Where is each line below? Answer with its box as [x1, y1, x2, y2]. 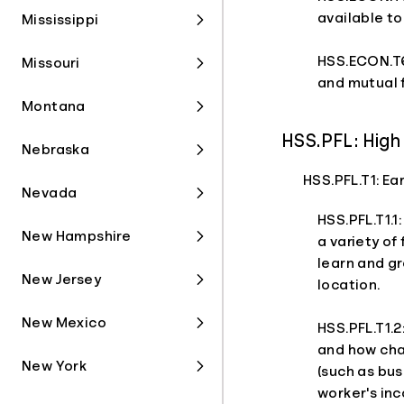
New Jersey [22, 272, 101, 287]
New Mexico [22, 316, 106, 330]
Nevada [22, 186, 78, 200]
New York [22, 359, 87, 373]
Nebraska [22, 142, 90, 157]
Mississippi [22, 13, 99, 27]
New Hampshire [22, 229, 132, 243]
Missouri [22, 56, 80, 70]
